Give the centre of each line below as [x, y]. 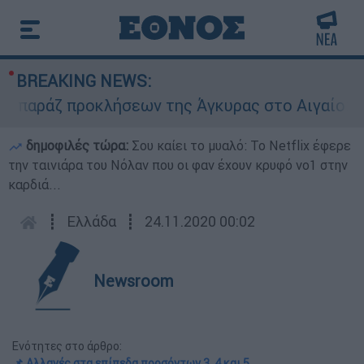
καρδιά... [35, 184]
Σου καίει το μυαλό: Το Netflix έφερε [241, 145]
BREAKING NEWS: [84, 81]
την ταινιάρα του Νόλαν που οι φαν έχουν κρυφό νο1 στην [178, 165]
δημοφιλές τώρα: [77, 145]
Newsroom [134, 281]
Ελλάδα [91, 221]
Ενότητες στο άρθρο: [67, 346]
